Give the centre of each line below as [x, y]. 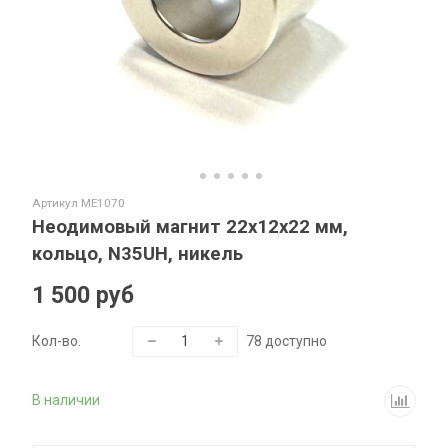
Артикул [57, 203]
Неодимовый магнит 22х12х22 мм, [190, 227]
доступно [296, 340]
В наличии [66, 400]
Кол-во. [57, 340]
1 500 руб [83, 294]
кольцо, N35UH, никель [138, 254]
